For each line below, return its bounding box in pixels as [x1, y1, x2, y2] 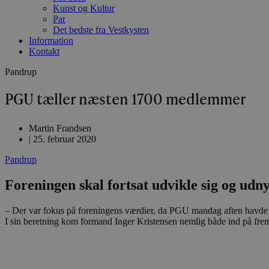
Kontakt [29, 46, 59, 56]
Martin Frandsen [29, 122, 91, 133]
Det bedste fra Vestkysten [53, 25, 149, 35]
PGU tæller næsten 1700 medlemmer [5, 92, 246, 107]
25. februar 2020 [33, 133, 96, 144]
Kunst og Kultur [53, 3, 115, 13]
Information [29, 35, 73, 46]
